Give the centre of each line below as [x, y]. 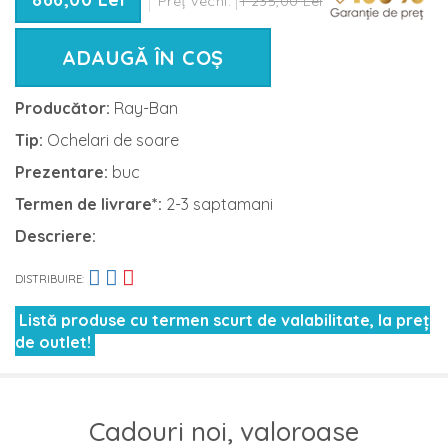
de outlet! [53, 341]
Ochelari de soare [111, 139]
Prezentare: [63, 171]
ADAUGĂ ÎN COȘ [143, 57]
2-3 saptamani [219, 203]
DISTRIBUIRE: [49, 278]
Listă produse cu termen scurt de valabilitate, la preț [224, 319]
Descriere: [55, 235]
